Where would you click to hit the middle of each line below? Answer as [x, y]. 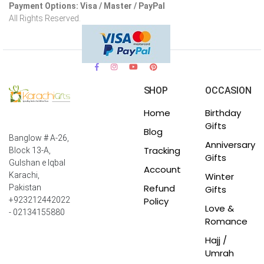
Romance [226, 221]
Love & [220, 208]
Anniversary [230, 145]
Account [162, 169]
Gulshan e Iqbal [37, 163]
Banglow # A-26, [39, 138]
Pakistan [25, 188]
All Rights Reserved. [45, 18]
